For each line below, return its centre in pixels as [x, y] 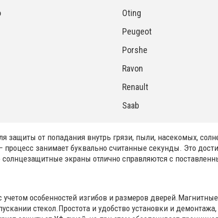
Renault [135, 87]
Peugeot [137, 31]
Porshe [135, 50]
